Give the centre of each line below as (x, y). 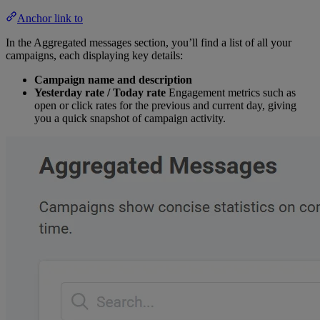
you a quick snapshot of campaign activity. (130, 118)
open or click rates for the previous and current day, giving (165, 105)
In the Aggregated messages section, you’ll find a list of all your (149, 42)
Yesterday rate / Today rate (100, 92)
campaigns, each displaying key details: (94, 55)
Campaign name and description (113, 79)
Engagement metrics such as (231, 92)
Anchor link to (50, 18)
